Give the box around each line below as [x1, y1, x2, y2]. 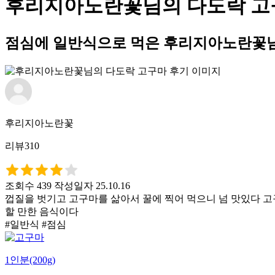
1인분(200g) [5, 254, 55, 265]
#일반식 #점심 [5, 219, 66, 230]
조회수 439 [5, 180, 52, 191]
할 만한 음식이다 [5, 206, 79, 217]
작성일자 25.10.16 [54, 180, 130, 191]
